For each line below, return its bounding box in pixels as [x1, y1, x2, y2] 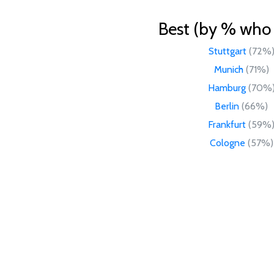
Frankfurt [208, 118, 246, 130]
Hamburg [207, 81, 246, 94]
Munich [213, 63, 243, 75]
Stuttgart [208, 45, 246, 57]
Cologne [209, 136, 245, 149]
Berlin [215, 100, 239, 112]
